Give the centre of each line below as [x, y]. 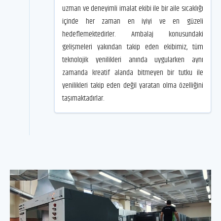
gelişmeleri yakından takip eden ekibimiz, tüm [133, 47]
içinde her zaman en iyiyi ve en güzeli [133, 21]
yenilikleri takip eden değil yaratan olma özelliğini [133, 85]
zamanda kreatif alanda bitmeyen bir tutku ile [133, 73]
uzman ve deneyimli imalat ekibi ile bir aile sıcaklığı [133, 8]
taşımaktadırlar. [83, 98]
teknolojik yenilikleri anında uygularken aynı [133, 60]
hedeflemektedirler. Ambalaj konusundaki [133, 34]
